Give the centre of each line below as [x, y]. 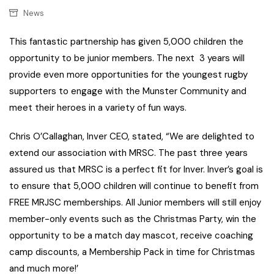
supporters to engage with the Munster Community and [128, 91]
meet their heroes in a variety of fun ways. [98, 108]
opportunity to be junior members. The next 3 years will [127, 58]
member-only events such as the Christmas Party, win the [133, 219]
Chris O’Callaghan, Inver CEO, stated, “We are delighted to [132, 137]
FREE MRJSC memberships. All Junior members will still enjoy [135, 203]
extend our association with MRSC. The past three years [128, 153]
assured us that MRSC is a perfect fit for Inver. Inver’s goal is [136, 170]
